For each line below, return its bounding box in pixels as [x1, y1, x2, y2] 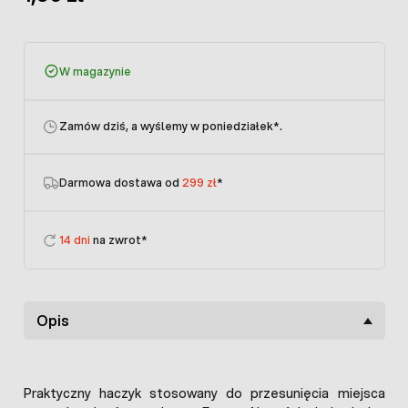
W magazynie [59, 63, 131, 79]
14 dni [59, 232, 90, 249]
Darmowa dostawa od [59, 175, 182, 191]
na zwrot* [90, 232, 148, 249]
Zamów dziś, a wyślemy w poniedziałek [59, 118, 273, 135]
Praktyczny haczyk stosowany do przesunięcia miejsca [23, 384, 385, 403]
